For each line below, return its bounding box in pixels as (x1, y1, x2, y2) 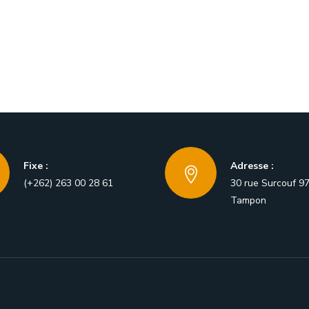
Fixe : (23, 159, 48, 172)
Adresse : (230, 159, 274, 172)
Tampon (230, 194, 266, 207)
